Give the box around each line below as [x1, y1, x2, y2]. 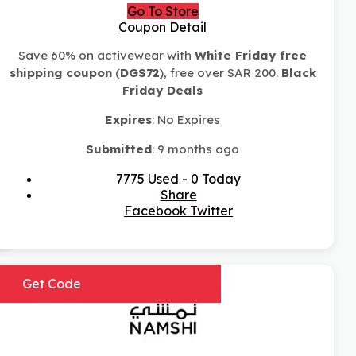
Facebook [124, 203, 188, 219]
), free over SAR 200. [159, 65, 281, 81]
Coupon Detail [118, 19, 207, 36]
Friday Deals [122, 83, 203, 99]
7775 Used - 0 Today [116, 171, 242, 188]
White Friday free [195, 48, 308, 64]
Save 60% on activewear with [18, 48, 195, 64]
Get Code [22, 276, 82, 292]
